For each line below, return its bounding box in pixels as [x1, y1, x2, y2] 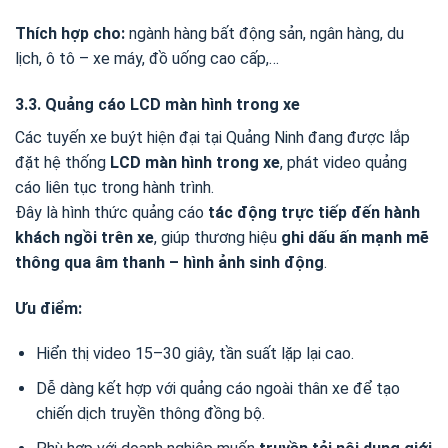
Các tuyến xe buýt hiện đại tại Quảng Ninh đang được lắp [15, 127, 410, 147]
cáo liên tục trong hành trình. [15, 177, 214, 197]
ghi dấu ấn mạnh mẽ [281, 227, 429, 247]
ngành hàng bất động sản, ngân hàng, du [125, 23, 404, 43]
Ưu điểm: [15, 298, 82, 318]
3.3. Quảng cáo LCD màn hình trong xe [15, 94, 300, 114]
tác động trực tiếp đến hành [208, 202, 420, 222]
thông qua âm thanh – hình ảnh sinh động [15, 252, 324, 272]
